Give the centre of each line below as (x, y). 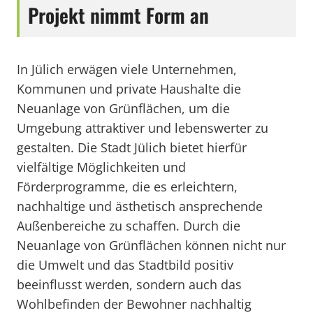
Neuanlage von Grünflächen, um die (123, 108)
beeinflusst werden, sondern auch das (129, 284)
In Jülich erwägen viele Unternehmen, (127, 69)
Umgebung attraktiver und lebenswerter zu (143, 128)
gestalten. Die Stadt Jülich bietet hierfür (132, 147)
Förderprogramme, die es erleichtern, (127, 187)
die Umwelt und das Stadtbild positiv (125, 265)
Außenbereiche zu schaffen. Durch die (129, 226)
